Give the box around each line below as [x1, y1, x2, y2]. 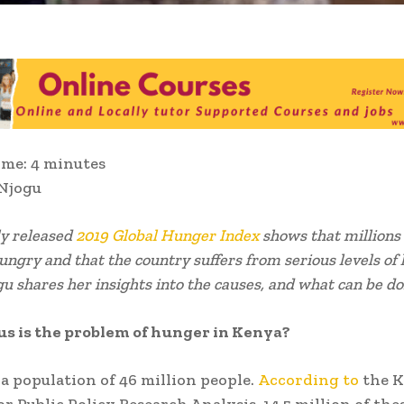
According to [258, 369, 359, 390]
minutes [43, 152, 106, 173]
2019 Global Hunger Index [76, 225, 259, 245]
